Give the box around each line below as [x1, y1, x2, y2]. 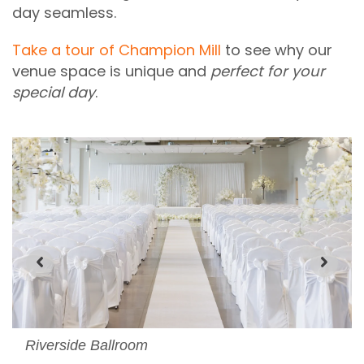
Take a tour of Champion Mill [12, 39, 225, 60]
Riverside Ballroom [25, 336, 148, 353]
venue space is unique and [12, 60, 210, 81]
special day [12, 81, 95, 102]
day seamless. [12, 2, 116, 23]
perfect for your [210, 60, 325, 81]
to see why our [225, 39, 332, 60]
